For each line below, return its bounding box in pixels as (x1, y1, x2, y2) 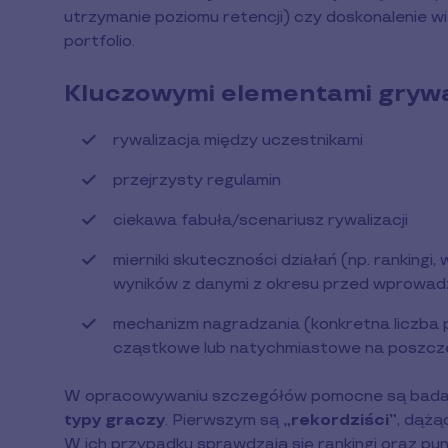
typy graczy (64, 410, 165, 430)
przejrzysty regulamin (113, 170, 281, 190)
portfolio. (64, 31, 135, 51)
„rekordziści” (283, 410, 397, 430)
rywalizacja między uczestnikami (113, 130, 363, 150)
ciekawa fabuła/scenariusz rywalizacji (113, 210, 408, 230)
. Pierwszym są (165, 410, 283, 430)
